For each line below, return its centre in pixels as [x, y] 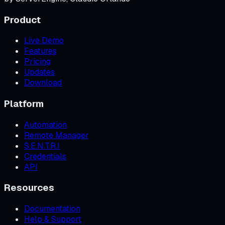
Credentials [45, 156]
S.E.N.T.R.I [42, 146]
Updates [39, 72]
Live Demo [44, 41]
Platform [24, 103]
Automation [45, 125]
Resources [29, 188]
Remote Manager [57, 135]
